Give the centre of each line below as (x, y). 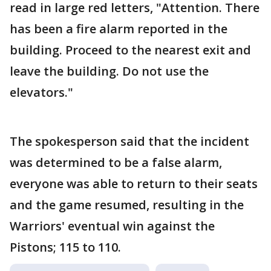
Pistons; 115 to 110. (65, 247)
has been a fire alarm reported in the (119, 29)
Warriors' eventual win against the (112, 226)
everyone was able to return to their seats (134, 184)
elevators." (41, 92)
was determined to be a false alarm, (116, 162)
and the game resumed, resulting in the (127, 205)
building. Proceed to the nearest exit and (130, 50)
